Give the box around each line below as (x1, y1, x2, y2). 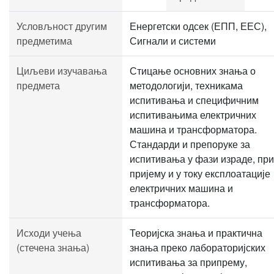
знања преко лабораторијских (130, 240, 265, 254)
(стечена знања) (17, 240, 89, 254)
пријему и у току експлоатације (130, 166, 270, 180)
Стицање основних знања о (130, 64, 256, 78)
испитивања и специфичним (130, 93, 259, 107)
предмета (17, 78, 60, 92)
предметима (17, 34, 72, 48)
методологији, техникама (130, 78, 243, 92)
